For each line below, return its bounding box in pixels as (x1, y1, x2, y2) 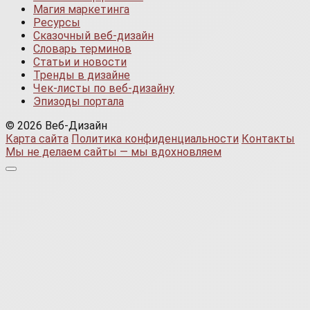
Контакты (241, 131, 295, 145)
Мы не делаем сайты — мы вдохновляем (6, 145, 221, 158)
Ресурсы (33, 15, 80, 29)
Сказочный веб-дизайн (33, 28, 154, 42)
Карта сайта (6, 131, 69, 145)
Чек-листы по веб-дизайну (33, 81, 174, 95)
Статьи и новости (33, 55, 127, 69)
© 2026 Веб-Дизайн (6, 118, 107, 132)
